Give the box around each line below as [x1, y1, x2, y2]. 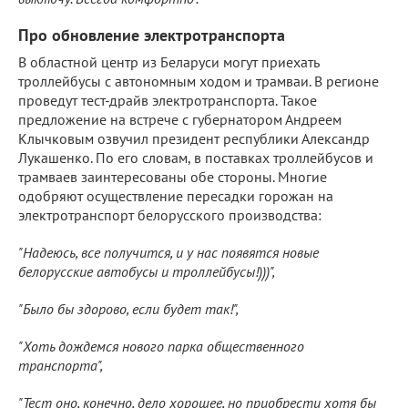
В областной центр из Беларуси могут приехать [18, 52, 319, 71]
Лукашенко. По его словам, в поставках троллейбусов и [18, 148, 373, 167]
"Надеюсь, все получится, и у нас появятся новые [18, 242, 319, 261]
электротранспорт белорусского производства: [18, 205, 321, 224]
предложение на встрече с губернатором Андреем [18, 109, 342, 128]
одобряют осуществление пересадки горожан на [18, 186, 333, 205]
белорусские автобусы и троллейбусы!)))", [18, 261, 275, 280]
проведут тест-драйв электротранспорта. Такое [18, 90, 317, 109]
